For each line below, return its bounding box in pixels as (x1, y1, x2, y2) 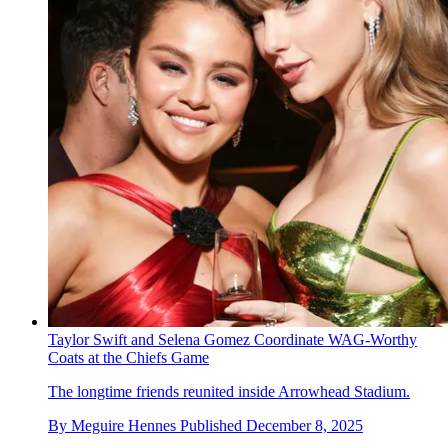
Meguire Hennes (71, 416, 176, 434)
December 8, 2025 (246, 416, 363, 434)
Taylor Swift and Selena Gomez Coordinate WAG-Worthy (48, 330, 417, 348)
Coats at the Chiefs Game (48, 348, 209, 366)
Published (180, 416, 246, 434)
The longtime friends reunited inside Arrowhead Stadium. (48, 382, 410, 400)
